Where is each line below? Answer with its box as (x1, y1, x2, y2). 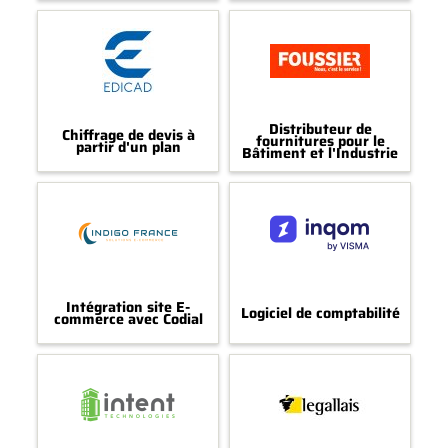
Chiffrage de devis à (61, 124, 195, 147)
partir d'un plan (75, 136, 181, 159)
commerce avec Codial (53, 308, 203, 331)
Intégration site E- (66, 296, 190, 319)
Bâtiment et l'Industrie (242, 142, 398, 165)
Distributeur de (268, 118, 372, 141)
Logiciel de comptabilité (240, 302, 400, 325)
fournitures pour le (255, 130, 385, 153)
